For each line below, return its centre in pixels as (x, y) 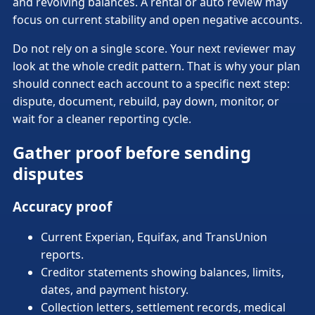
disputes (48, 174)
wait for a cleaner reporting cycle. (102, 119)
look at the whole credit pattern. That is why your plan (156, 66)
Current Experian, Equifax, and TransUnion (154, 237)
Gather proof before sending (132, 153)
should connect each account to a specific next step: (151, 84)
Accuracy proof (62, 207)
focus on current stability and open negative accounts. (157, 20)
